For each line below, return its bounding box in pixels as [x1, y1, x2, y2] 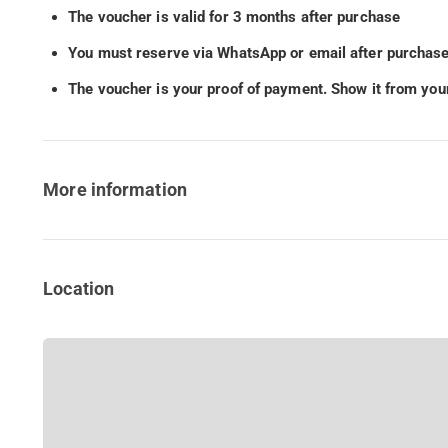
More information [43, 179, 187, 201]
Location [43, 278, 115, 300]
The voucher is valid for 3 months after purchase [68, 8, 401, 27]
